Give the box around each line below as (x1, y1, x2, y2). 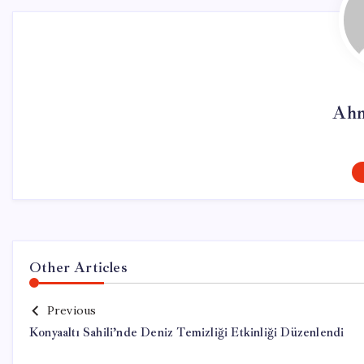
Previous (46, 303, 97, 318)
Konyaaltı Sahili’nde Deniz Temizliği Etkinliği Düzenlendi (29, 325, 344, 340)
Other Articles (29, 258, 128, 276)
